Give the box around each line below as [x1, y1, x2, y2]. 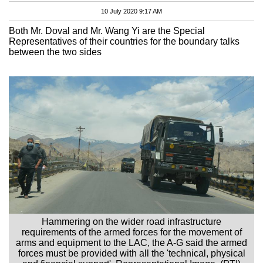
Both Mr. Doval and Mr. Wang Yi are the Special [9, 25, 205, 36]
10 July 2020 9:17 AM [101, 7, 162, 15]
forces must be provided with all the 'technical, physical [18, 248, 245, 258]
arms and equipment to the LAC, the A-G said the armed [16, 237, 247, 248]
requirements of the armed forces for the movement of [21, 227, 242, 237]
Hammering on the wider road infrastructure [42, 216, 221, 227]
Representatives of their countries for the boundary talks [9, 36, 240, 46]
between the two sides [9, 46, 102, 57]
